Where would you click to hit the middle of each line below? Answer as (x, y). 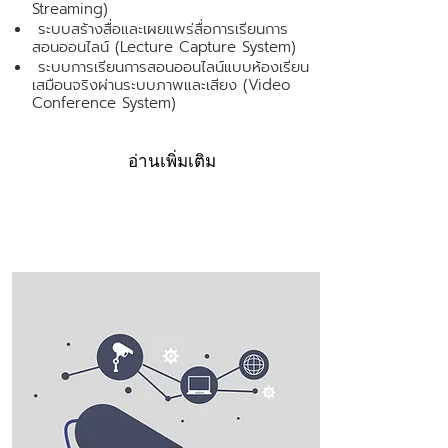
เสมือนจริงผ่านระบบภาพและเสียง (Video (160, 85)
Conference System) (103, 103)
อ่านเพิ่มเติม (171, 161)
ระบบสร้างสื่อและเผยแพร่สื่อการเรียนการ (159, 29)
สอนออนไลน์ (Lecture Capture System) (163, 47)
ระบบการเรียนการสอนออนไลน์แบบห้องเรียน (170, 67)
